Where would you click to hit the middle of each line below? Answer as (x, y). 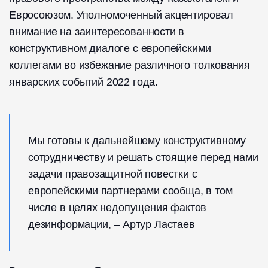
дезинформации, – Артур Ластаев (112, 224)
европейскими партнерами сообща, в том (130, 191)
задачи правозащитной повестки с (113, 174)
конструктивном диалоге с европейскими (110, 48)
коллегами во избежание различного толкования (130, 65)
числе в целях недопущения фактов (118, 207)
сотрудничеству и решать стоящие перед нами (143, 157)
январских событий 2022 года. (83, 82)
